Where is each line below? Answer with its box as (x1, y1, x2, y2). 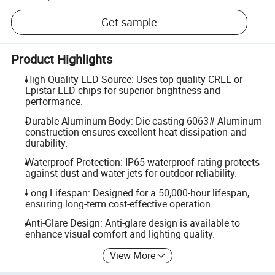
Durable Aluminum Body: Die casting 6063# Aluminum (25, 114, 262, 128)
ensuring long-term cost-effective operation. (25, 196, 213, 211)
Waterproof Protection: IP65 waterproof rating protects (25, 155, 260, 169)
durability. (25, 136, 68, 150)
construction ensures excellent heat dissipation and (25, 125, 247, 139)
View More (110, 248, 156, 262)
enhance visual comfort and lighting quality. (25, 227, 215, 241)
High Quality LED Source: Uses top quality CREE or (25, 72, 242, 86)
